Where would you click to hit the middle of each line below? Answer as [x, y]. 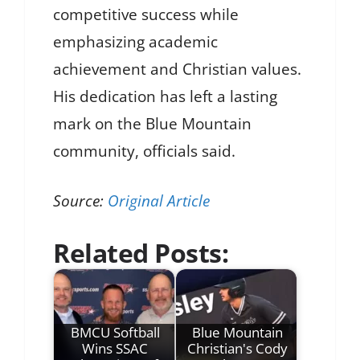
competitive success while [146, 14]
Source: [80, 201]
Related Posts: [141, 252]
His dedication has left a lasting [165, 96]
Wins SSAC [115, 348]
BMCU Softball [115, 332]
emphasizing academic [135, 41]
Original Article [159, 201]
